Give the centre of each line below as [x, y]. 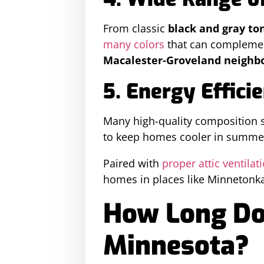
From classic [136, 28]
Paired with [133, 163]
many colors [134, 44]
